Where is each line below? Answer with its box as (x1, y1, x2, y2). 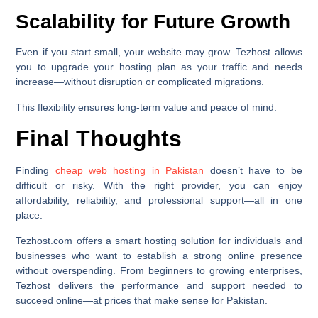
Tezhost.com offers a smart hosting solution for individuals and (16, 234, 302, 246)
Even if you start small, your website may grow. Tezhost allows (16, 46, 302, 58)
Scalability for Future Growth (16, 11, 291, 33)
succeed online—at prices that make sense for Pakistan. (16, 294, 268, 306)
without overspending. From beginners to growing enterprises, (16, 264, 302, 276)
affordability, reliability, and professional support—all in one (16, 194, 302, 207)
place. (16, 209, 43, 221)
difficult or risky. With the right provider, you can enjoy (16, 180, 302, 192)
